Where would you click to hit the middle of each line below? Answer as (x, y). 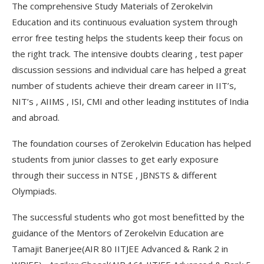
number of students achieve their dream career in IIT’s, (124, 85)
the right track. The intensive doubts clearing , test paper (128, 53)
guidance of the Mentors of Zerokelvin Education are (118, 232)
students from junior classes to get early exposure (115, 159)
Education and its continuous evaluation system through (125, 22)
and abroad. (36, 117)
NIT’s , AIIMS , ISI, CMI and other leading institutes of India (130, 101)
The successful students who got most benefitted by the (128, 217)
